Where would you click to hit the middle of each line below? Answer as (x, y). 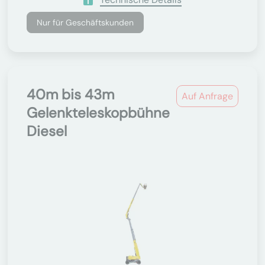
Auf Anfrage (207, 96)
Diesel (47, 131)
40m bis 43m (70, 94)
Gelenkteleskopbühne (98, 113)
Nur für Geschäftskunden (85, 22)
